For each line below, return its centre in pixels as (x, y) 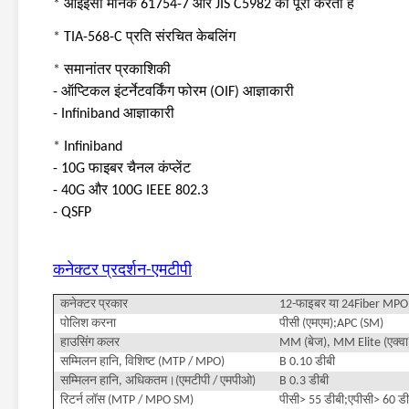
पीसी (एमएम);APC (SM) (331, 324)
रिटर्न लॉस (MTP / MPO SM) (127, 400)
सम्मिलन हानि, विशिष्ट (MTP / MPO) (142, 362)
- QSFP (72, 213)
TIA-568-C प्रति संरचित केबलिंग (150, 37)
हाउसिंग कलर (90, 343)
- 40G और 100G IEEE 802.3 (131, 191)
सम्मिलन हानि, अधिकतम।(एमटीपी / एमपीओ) (158, 381)
